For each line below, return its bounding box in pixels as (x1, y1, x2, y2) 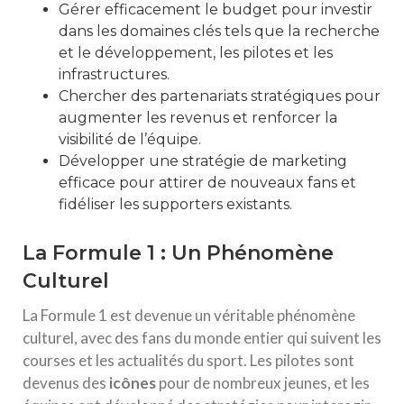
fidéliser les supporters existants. (59, 196, 292, 213)
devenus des (23, 373, 109, 392)
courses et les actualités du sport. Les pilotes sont (23, 351, 354, 370)
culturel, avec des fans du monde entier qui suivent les (23, 328, 381, 347)
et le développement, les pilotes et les (59, 44, 333, 61)
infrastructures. (59, 66, 170, 83)
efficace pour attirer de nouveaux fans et (59, 174, 356, 191)
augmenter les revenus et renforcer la (59, 109, 337, 126)
